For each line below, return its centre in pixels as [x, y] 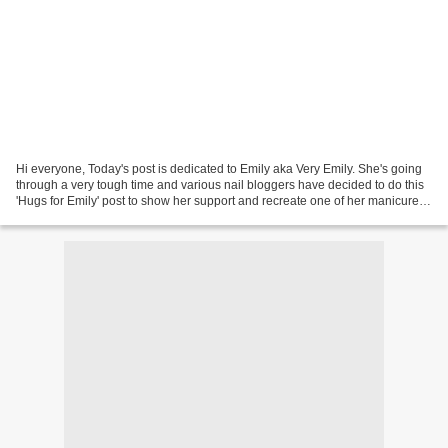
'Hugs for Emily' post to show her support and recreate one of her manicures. [222, 200]
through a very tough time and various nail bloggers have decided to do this [220, 184]
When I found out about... [83, 216]
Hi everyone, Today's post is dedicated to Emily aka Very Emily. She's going [219, 168]
